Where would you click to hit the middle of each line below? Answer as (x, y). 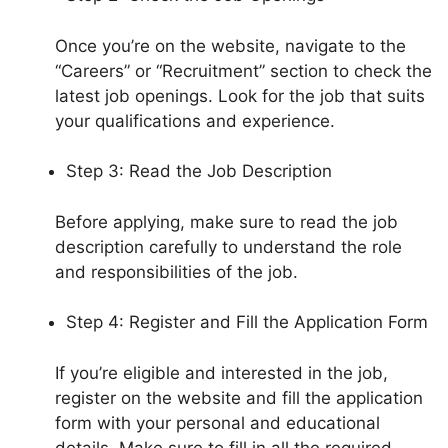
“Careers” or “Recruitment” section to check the (243, 70)
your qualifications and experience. (195, 120)
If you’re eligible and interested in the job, (221, 372)
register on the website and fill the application (239, 397)
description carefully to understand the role (228, 246)
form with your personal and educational (217, 422)
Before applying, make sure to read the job (226, 221)
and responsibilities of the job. (176, 271)
